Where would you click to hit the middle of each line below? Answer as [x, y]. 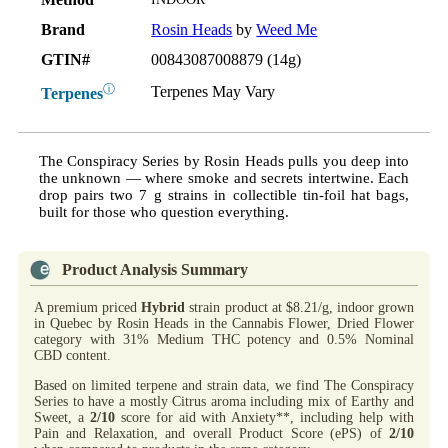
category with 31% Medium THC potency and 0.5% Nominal [224, 339]
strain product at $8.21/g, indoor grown [300, 307]
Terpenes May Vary [213, 91]
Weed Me [287, 29]
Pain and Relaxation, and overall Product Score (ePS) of [211, 433]
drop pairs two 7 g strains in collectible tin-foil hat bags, [224, 194]
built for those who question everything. [163, 211]
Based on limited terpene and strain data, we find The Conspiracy [224, 385]
